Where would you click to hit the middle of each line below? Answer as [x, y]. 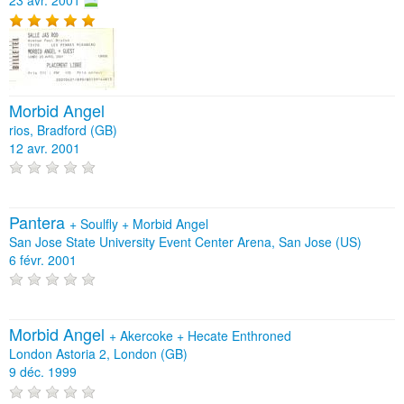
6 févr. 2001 [43, 259]
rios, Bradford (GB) [63, 129]
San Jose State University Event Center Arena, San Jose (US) [185, 241]
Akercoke [148, 336]
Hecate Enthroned [239, 336]
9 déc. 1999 [43, 372]
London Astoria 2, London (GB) [98, 354]
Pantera [39, 221]
